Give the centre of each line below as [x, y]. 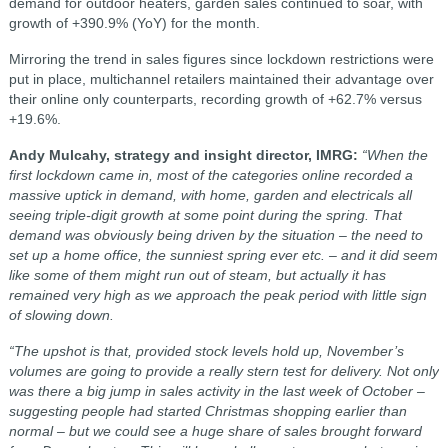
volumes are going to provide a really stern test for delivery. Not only [223, 371]
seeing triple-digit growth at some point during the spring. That [205, 215]
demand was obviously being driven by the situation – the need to [215, 235]
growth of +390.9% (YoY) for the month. [134, 23]
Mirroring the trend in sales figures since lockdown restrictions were [221, 59]
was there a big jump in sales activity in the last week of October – [216, 391]
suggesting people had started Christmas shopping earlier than [207, 411]
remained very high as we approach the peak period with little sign [217, 295]
